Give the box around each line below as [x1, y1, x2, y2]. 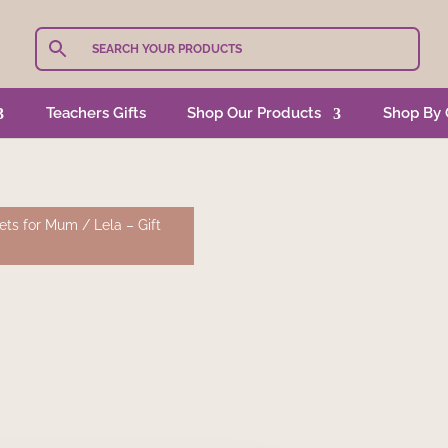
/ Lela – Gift [78, 217, 162, 233]
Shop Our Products [187, 103, 322, 122]
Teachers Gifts [45, 103, 146, 122]
